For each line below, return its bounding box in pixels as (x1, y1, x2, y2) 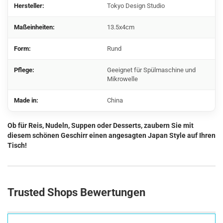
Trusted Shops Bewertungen (7, 186, 145, 199)
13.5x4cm (107, 23, 134, 31)
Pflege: (14, 66, 34, 74)
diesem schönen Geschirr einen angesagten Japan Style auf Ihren (7, 131, 216, 139)
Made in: (14, 97, 38, 104)
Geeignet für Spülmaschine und (107, 66, 196, 74)
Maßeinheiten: (14, 23, 55, 31)
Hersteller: (14, 2, 44, 9)
